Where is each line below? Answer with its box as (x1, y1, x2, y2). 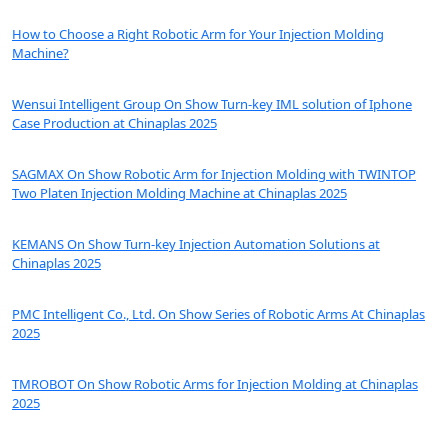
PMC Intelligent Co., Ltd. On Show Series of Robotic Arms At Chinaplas (12, 305, 425, 324)
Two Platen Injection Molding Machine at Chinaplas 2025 (12, 184, 347, 203)
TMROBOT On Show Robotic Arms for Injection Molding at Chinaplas (12, 375, 418, 394)
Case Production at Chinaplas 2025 (12, 114, 217, 133)
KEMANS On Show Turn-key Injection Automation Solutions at (12, 235, 380, 254)
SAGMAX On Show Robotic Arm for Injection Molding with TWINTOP (12, 165, 416, 184)
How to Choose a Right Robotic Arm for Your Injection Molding (12, 25, 384, 44)
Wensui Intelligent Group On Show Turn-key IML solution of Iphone (12, 95, 412, 114)
